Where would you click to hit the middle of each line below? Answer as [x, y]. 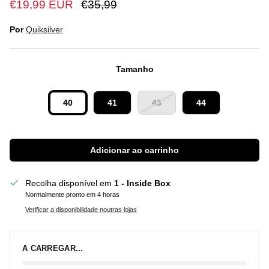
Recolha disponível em [70, 183]
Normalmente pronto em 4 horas [72, 194]
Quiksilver [44, 29]
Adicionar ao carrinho [134, 150]
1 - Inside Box [142, 183]
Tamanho [134, 69]
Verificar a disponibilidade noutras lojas [81, 209]
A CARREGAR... [53, 248]
